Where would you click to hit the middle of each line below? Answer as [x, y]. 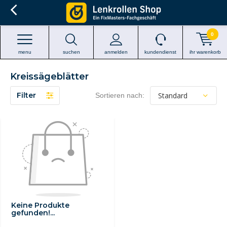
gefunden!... [33, 213]
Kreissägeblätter [49, 77]
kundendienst [160, 52]
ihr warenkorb [205, 52]
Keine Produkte [40, 205]
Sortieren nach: [120, 95]
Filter [26, 95]
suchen [71, 52]
